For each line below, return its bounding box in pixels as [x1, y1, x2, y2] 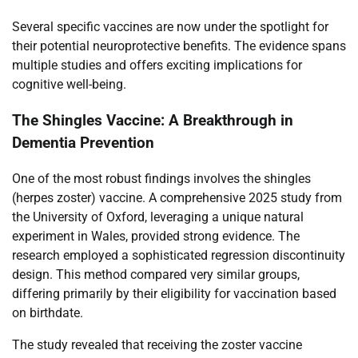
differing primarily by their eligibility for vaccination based [12, 285, 336, 301]
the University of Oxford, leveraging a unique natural [12, 209, 304, 225]
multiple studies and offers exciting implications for [12, 58, 302, 74]
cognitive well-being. [12, 77, 126, 93]
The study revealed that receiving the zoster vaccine [12, 336, 302, 352]
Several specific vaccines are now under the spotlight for [12, 19, 328, 35]
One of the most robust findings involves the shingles [12, 170, 311, 186]
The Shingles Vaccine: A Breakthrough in [12, 112, 293, 130]
